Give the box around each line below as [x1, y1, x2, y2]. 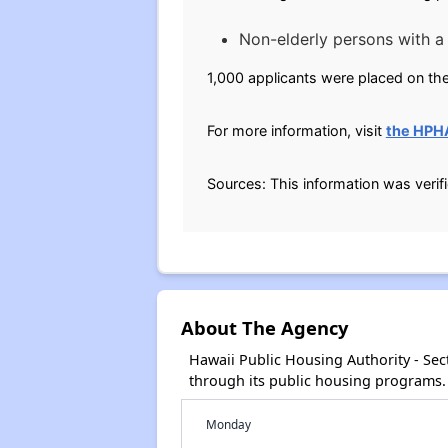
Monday [205, 415, 251, 432]
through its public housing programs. [188, 370, 446, 390]
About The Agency [180, 314, 348, 340]
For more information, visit [206, 121, 386, 139]
